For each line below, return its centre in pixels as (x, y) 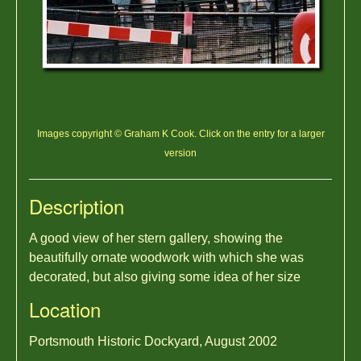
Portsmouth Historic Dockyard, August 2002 (153, 341)
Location (65, 309)
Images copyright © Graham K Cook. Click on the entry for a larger (180, 134)
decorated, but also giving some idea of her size (165, 277)
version (180, 153)
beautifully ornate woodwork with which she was (166, 257)
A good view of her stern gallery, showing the (156, 238)
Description (77, 206)
